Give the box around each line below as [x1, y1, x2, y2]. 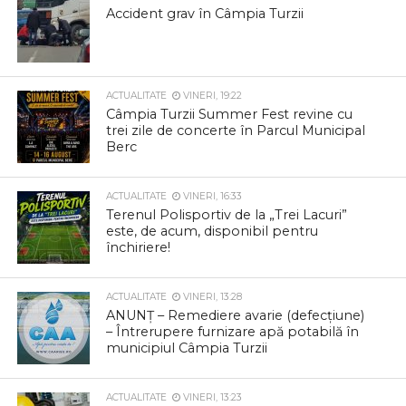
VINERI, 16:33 [180, 190, 243, 203]
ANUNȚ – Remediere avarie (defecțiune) [106, 307, 365, 324]
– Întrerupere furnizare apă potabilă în [106, 324, 360, 341]
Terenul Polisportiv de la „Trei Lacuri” [106, 207, 348, 224]
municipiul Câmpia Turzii [106, 340, 268, 357]
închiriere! [106, 239, 171, 256]
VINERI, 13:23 [180, 391, 243, 404]
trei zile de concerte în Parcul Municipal [106, 122, 366, 140]
